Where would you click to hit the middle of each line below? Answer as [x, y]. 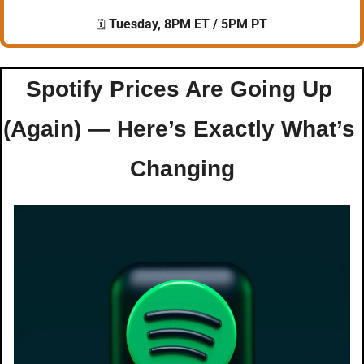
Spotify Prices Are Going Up [179, 89]
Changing [182, 168]
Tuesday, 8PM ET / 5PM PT [186, 24]
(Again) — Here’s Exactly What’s [179, 128]
